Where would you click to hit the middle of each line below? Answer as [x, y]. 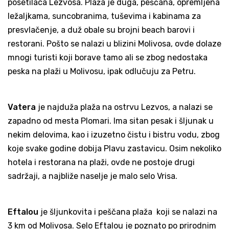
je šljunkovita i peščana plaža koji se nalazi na [129, 212]
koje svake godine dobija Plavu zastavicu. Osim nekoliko [114, 149]
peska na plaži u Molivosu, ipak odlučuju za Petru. [102, 72]
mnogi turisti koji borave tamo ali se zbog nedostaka [108, 58]
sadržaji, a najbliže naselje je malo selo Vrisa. [94, 176]
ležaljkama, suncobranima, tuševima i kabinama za [104, 16]
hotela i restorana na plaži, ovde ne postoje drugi [101, 163]
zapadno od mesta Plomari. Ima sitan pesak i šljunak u [111, 121]
